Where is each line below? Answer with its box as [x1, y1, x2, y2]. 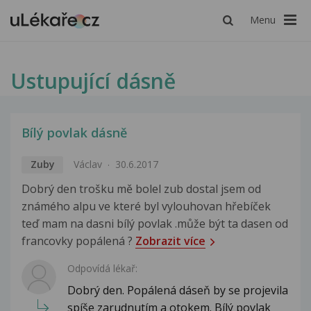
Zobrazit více [135, 233, 205, 249]
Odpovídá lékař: [67, 262, 137, 276]
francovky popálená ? [22, 233, 135, 249]
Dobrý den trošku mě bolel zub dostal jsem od [22, 181, 261, 197]
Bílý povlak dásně [22, 124, 127, 142]
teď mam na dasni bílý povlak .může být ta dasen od [22, 216, 288, 232]
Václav [73, 158, 102, 171]
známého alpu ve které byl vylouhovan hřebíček [22, 199, 271, 215]
